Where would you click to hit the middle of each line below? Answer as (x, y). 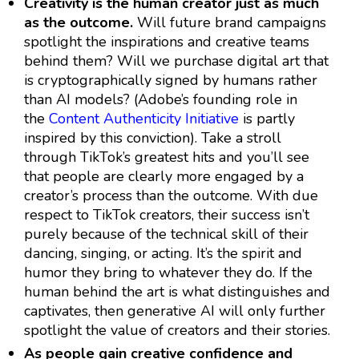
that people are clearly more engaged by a (164, 177)
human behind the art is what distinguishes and (177, 292)
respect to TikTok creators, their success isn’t (167, 215)
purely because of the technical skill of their (166, 234)
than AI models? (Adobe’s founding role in (161, 100)
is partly (267, 119)
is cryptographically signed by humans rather (171, 81)
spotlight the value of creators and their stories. (177, 331)
